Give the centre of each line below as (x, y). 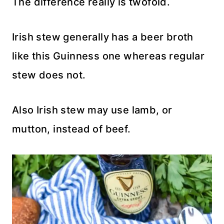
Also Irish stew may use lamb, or (92, 110)
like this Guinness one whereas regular (108, 56)
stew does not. (49, 75)
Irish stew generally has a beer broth (103, 37)
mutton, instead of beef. (71, 129)
